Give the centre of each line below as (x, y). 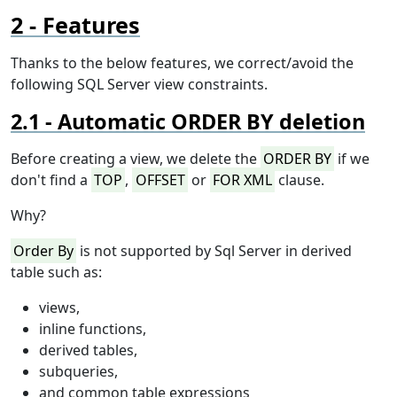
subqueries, (78, 372)
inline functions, (93, 329)
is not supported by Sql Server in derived (214, 251)
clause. (300, 180)
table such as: (56, 272)
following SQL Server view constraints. (139, 85)
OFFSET (160, 180)
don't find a (51, 180)
